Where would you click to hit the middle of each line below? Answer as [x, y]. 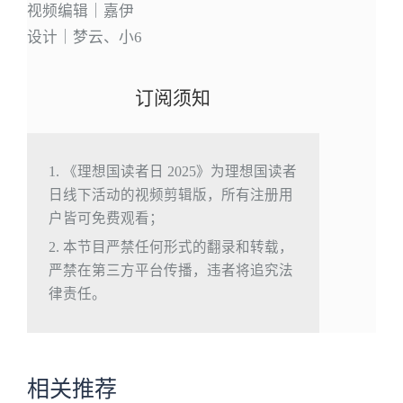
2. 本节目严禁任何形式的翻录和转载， [170, 246]
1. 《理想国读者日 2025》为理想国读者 [172, 171]
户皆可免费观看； [106, 218]
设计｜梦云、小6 [84, 37]
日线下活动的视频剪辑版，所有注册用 [170, 194]
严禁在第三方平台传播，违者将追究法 [170, 270]
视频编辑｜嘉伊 [80, 11]
